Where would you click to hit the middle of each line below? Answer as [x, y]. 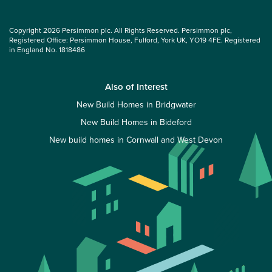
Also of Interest [136, 87]
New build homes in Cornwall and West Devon [136, 140]
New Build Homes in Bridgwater [136, 105]
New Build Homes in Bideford [136, 123]
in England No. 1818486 [47, 49]
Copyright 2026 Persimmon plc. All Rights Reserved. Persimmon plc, [121, 30]
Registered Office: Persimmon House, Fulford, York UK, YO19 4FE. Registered [135, 40]
